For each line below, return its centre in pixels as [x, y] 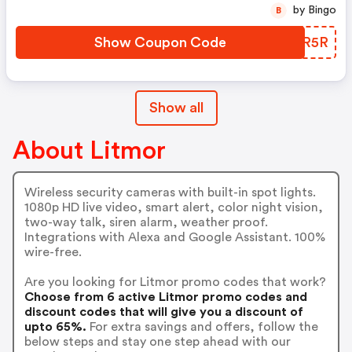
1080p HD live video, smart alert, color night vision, [173, 207]
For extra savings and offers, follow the [202, 326]
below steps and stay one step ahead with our [157, 341]
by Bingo [322, 10]
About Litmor [89, 151]
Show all [176, 108]
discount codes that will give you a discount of [163, 312]
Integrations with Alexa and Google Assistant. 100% [174, 237]
